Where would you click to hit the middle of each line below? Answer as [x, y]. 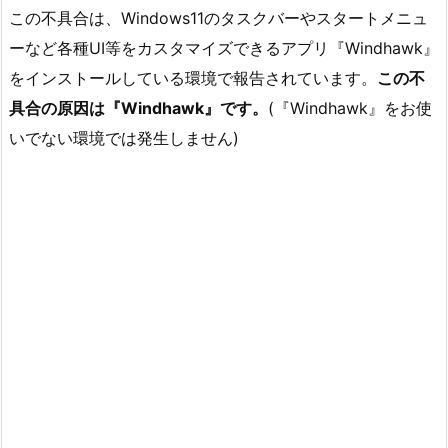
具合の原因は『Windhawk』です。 [138, 108]
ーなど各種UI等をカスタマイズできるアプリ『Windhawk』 [224, 48]
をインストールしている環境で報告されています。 [193, 78]
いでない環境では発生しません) [124, 138]
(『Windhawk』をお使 [350, 108]
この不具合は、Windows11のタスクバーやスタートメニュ [218, 18]
